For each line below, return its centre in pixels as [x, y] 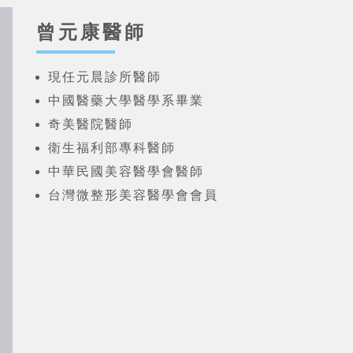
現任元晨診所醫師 [104, 77]
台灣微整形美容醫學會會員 [133, 195]
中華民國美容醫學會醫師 [126, 171]
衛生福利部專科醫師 [111, 148]
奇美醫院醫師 [90, 124]
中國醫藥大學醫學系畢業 [126, 100]
